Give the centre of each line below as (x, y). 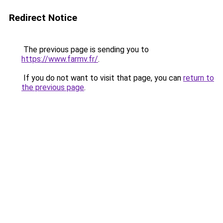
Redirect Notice (43, 18)
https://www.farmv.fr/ (60, 59)
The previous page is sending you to (85, 50)
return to (199, 78)
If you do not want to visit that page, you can (102, 78)
